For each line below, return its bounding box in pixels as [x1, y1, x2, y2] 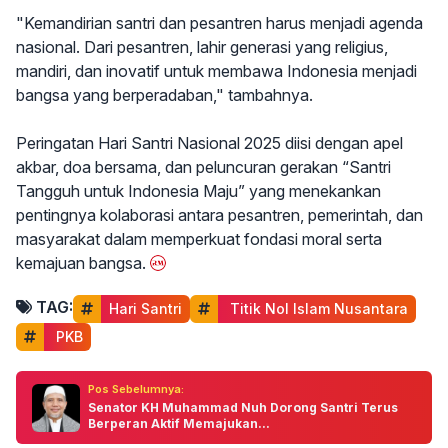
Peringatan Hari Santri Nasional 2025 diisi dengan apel [16, 133, 403, 153]
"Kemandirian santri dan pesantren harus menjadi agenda [16, 13, 423, 33]
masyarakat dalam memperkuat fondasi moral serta [16, 229, 382, 249]
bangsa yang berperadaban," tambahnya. [16, 85, 313, 105]
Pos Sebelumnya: [88, 382, 184, 396]
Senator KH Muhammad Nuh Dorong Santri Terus [88, 400, 398, 415]
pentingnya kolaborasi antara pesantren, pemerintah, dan [16, 205, 423, 225]
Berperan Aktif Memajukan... [88, 416, 270, 431]
